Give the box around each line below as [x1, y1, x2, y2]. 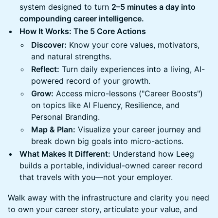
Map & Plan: [31, 125, 75, 134]
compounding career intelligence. [19, 14, 144, 23]
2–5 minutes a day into [111, 2, 196, 12]
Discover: [31, 40, 67, 50]
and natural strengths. [31, 52, 111, 61]
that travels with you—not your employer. [19, 172, 173, 182]
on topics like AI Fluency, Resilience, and [31, 100, 180, 110]
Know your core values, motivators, [67, 40, 200, 50]
